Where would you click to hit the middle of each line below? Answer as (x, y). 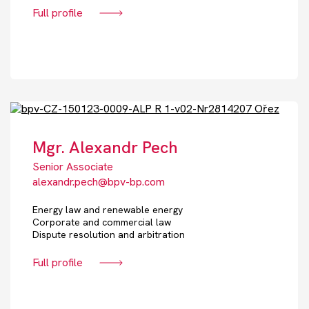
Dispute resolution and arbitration (109, 235)
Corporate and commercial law (102, 222)
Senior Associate (73, 167)
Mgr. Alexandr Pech (105, 148)
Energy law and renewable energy (108, 210)
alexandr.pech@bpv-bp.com (99, 182)
